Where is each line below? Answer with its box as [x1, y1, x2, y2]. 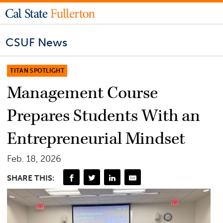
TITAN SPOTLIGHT [10, 67, 65, 74]
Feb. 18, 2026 [7, 153, 62, 164]
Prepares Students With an [7, 105, 201, 127]
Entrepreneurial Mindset [7, 127, 186, 150]
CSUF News [5, 35, 68, 50]
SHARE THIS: [7, 173, 55, 183]
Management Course [7, 82, 158, 104]
